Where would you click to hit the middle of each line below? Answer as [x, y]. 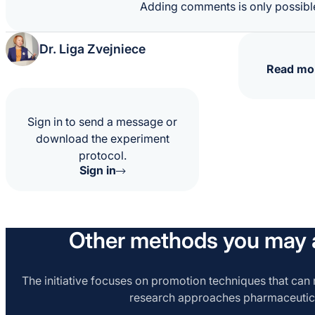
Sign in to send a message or [102, 122]
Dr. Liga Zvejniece [92, 49]
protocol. [102, 156]
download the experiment [102, 139]
